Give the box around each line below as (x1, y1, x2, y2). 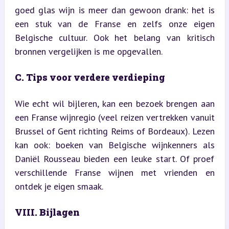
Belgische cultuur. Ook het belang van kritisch (14, 31, 215, 43)
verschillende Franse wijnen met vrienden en (14, 166, 215, 178)
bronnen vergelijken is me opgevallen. (14, 45, 163, 57)
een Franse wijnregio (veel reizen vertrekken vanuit (14, 111, 215, 123)
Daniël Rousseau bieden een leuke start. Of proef (14, 152, 215, 165)
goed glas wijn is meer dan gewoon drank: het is (14, 4, 215, 16)
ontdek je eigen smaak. (14, 180, 103, 192)
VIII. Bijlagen (14, 205, 80, 218)
